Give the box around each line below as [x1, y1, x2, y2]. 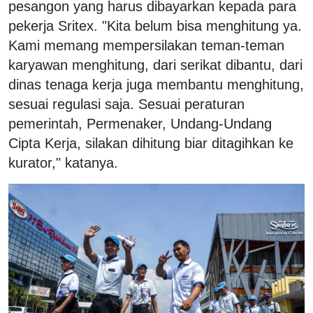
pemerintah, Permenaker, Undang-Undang [8, 115, 272, 131]
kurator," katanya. [8, 154, 122, 170]
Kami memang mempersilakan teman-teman [8, 37, 284, 53]
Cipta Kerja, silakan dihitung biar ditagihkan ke [8, 135, 293, 151]
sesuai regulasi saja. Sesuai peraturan [8, 96, 245, 112]
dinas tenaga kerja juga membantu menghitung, [8, 76, 304, 92]
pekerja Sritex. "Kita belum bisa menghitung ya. [8, 17, 302, 34]
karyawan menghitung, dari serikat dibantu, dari [8, 57, 303, 73]
